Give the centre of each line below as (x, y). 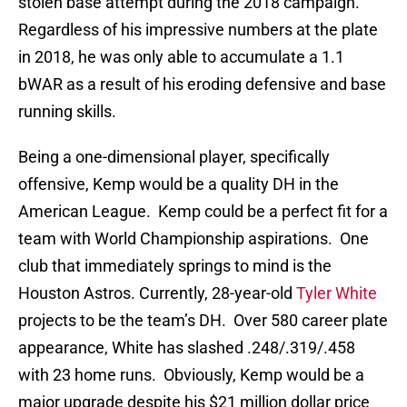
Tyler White (337, 293)
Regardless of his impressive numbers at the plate (198, 30)
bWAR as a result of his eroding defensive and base (202, 84)
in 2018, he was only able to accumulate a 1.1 (181, 57)
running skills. (67, 112)
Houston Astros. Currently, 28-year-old (157, 293)
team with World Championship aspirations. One (194, 239)
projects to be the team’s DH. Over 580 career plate (203, 321)
